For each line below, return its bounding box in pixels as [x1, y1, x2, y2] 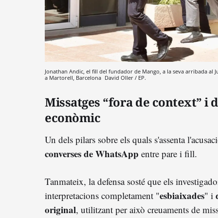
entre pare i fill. [141, 147, 197, 160]
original [45, 202, 76, 216]
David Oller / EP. [105, 73, 146, 81]
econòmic [45, 109, 100, 126]
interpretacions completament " [45, 189, 160, 201]
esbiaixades [160, 188, 204, 202]
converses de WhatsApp [45, 146, 141, 160]
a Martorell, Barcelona [45, 73, 103, 81]
